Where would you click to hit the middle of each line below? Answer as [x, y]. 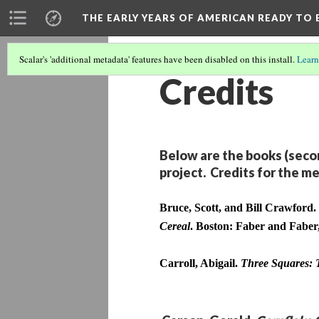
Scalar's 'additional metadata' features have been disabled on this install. [158, 59]
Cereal [175, 226]
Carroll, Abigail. [200, 263]
